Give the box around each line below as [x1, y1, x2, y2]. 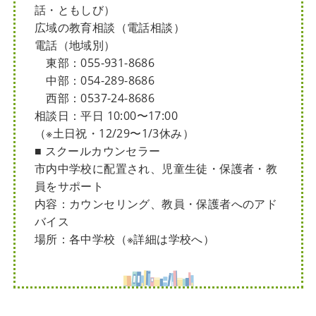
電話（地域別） [34, 37, 116, 54]
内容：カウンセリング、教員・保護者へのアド [34, 196, 278, 212]
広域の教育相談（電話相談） [34, 20, 185, 36]
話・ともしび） [34, 2, 116, 18]
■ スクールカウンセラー [34, 143, 161, 159]
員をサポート [34, 178, 104, 195]
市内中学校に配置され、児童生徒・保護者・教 [34, 161, 278, 177]
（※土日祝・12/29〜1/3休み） [34, 126, 194, 142]
